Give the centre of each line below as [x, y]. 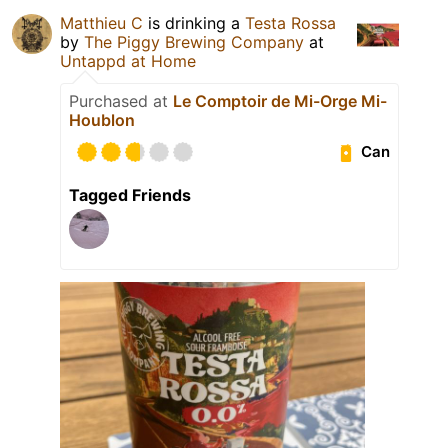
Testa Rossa [290, 22]
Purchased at [121, 100]
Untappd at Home [128, 60]
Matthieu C [101, 22]
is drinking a [194, 22]
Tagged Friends [130, 194]
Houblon [102, 119]
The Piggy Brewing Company [194, 41]
